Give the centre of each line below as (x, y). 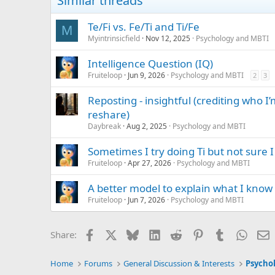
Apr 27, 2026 (149, 163)
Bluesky (155, 234)
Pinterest (222, 234)
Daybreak (104, 126)
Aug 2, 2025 (147, 126)
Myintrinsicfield (114, 39)
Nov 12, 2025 (168, 39)
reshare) (109, 115)
